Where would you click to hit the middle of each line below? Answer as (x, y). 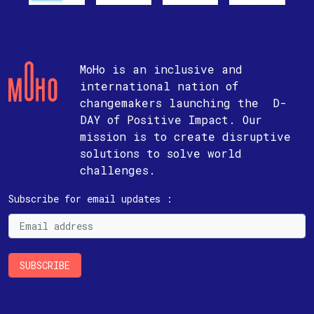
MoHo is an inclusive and (161, 69)
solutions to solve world (161, 153)
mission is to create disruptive (185, 136)
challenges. (118, 170)
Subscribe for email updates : (90, 198)
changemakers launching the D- (183, 102)
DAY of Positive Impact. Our (171, 119)
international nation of (159, 86)
